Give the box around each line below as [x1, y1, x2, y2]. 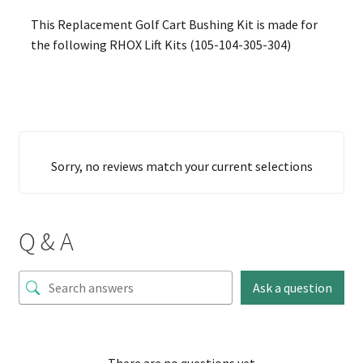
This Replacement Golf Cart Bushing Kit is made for [30, 16, 318, 33]
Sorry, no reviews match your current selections [50, 157, 313, 174]
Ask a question [253, 279, 333, 296]
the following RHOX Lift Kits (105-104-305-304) [30, 36, 291, 53]
